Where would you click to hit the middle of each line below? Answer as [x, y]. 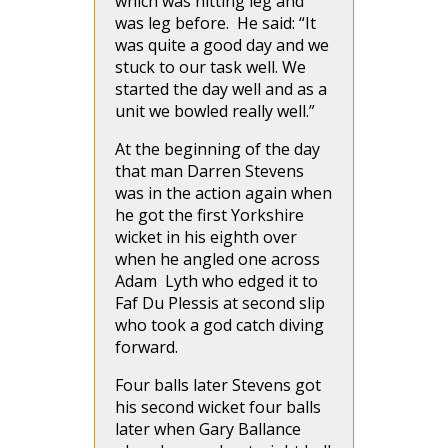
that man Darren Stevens [209, 171]
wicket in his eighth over [206, 237]
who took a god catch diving [219, 325]
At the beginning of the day [217, 149]
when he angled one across [217, 259]
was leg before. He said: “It [215, 23]
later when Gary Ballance [208, 429]
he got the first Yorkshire [209, 215]
